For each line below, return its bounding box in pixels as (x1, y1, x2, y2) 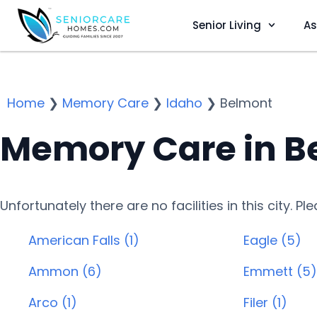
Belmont (220, 94, 272, 112)
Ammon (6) (28, 263, 102, 280)
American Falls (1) (28, 231, 139, 249)
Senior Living (192, 17, 261, 33)
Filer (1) (243, 294, 287, 311)
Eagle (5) (243, 231, 301, 249)
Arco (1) (28, 294, 77, 311)
